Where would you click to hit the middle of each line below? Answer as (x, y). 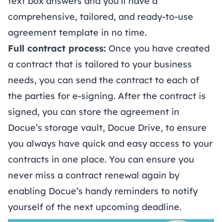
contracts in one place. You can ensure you (101, 160)
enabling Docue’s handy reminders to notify (103, 191)
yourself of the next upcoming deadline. (95, 207)
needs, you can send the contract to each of (104, 80)
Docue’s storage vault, (58, 128)
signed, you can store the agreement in (94, 112)
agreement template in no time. (77, 33)
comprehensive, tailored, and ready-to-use (101, 17)
